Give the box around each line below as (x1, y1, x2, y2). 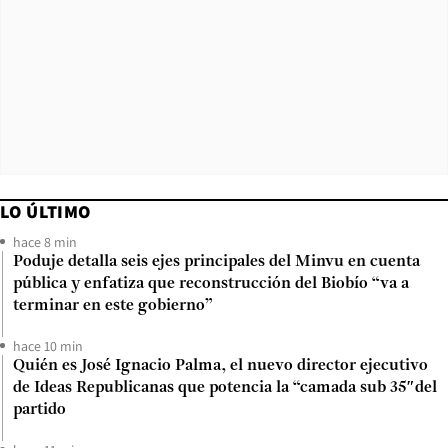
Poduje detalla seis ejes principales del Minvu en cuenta (13, 253, 420, 270)
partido (13, 401, 66, 418)
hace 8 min (13, 232, 77, 251)
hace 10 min (13, 336, 83, 355)
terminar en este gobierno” (13, 297, 213, 314)
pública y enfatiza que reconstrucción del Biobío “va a (13, 275, 409, 292)
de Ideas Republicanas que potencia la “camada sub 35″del (13, 379, 437, 396)
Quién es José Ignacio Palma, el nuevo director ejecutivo (13, 357, 428, 374)
